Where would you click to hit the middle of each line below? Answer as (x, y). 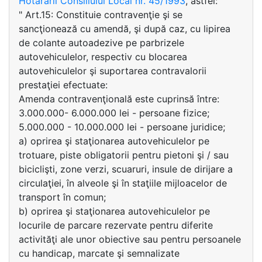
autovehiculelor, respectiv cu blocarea (103, 57)
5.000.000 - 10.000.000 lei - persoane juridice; (122, 127)
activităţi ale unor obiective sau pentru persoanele (130, 239)
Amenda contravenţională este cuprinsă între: (119, 99)
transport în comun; (62, 197)
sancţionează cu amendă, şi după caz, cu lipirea (125, 29)
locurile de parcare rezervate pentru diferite (116, 225)
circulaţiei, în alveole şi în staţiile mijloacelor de (123, 183)
